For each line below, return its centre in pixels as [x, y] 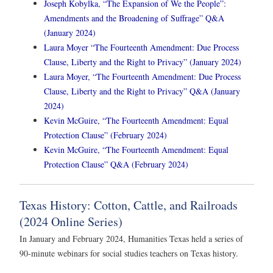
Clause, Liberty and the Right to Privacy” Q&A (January [142, 91]
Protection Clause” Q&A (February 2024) [116, 165]
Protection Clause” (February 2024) [105, 135]
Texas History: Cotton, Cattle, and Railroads [129, 205]
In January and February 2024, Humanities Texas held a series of [131, 239]
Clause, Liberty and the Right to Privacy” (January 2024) [143, 62]
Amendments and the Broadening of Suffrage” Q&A [134, 18]
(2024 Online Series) [71, 222]
